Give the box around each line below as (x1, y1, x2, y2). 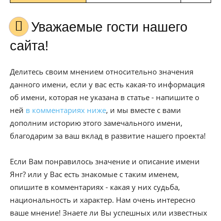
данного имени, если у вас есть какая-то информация (10, 79, 205, 89)
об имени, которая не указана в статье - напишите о (10, 92, 199, 102)
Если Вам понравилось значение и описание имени (10, 156, 200, 166)
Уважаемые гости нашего (31, 20, 38, 35)
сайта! (10, 38, 49, 53)
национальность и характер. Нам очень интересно (10, 195, 195, 205)
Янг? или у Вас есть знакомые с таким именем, (10, 169, 179, 179)
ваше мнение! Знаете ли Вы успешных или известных (10, 208, 207, 218)
